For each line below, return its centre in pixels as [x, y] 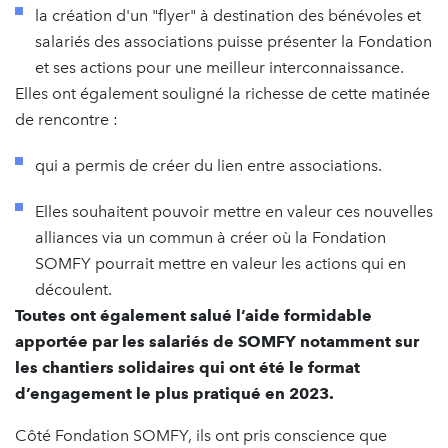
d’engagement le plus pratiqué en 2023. [174, 393]
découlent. [73, 289]
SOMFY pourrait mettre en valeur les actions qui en [220, 263]
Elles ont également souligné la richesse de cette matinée [222, 93]
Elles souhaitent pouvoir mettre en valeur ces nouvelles [234, 211]
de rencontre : [66, 119]
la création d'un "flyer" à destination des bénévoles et [228, 15]
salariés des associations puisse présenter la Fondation [233, 41]
